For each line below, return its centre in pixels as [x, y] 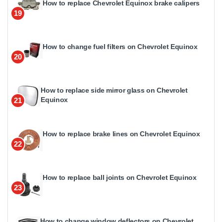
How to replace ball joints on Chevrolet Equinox [120, 178]
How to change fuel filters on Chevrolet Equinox [120, 47]
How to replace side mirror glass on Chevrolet [114, 90]
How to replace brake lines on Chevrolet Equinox [121, 134]
